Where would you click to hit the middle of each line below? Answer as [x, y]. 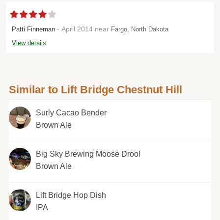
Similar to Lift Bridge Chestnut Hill [95, 89]
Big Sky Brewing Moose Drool [88, 154]
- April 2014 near [83, 29]
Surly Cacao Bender [71, 112]
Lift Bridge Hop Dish [71, 195]
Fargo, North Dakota [140, 29]
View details [29, 43]
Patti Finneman [33, 29]
